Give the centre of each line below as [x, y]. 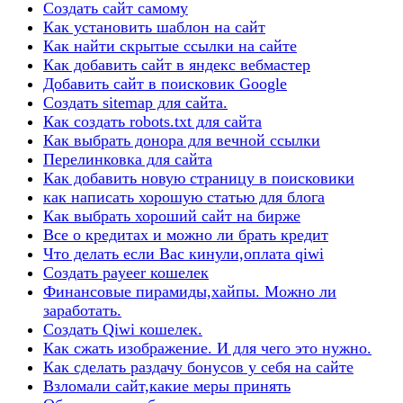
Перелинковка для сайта [128, 159]
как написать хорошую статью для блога [184, 197]
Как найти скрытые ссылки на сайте [170, 45]
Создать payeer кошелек [126, 272]
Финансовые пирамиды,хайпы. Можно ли [190, 291]
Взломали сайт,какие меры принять [167, 385]
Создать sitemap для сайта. [135, 102]
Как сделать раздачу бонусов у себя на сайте [198, 367]
